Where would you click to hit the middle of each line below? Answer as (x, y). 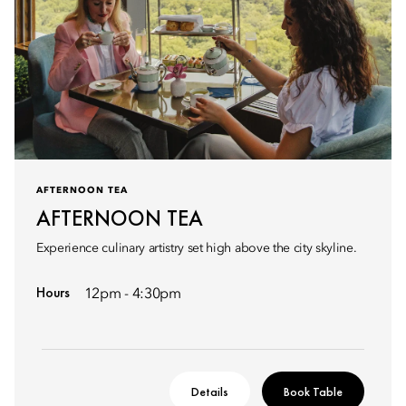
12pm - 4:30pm (132, 295)
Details (210, 391)
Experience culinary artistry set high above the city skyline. (197, 248)
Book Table (313, 391)
